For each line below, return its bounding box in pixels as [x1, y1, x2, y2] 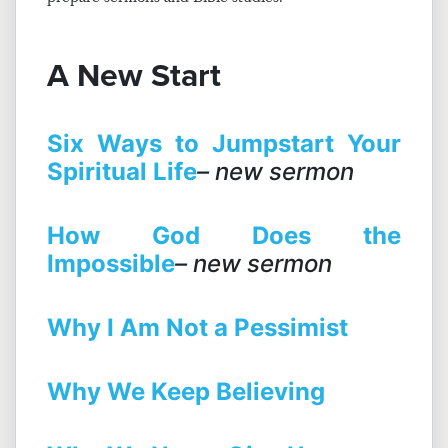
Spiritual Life [47, 157, 197, 187]
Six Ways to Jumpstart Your [47, 129, 401, 159]
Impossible [47, 249, 175, 279]
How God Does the [47, 221, 401, 251]
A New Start [47, 51, 221, 100]
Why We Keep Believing [47, 377, 325, 407]
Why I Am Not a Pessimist [47, 313, 348, 343]
